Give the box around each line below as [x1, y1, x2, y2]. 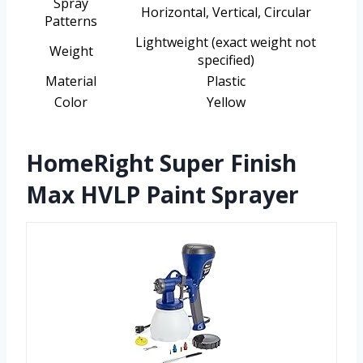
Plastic [206, 72, 246, 91]
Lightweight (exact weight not [135, 33, 316, 52]
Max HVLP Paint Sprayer [26, 179, 299, 211]
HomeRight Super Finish [26, 147, 297, 179]
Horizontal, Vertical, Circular [140, 3, 311, 22]
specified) [197, 51, 254, 70]
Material [45, 72, 96, 91]
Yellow [206, 93, 246, 112]
